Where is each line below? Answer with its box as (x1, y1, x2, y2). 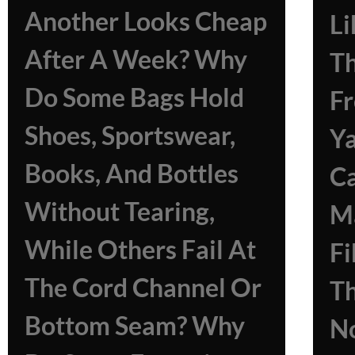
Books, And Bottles (25, 157, 239, 189)
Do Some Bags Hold (25, 81, 244, 113)
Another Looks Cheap (25, 5, 267, 36)
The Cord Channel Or (25, 271, 261, 303)
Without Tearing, (25, 195, 215, 227)
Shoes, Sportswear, (25, 119, 235, 151)
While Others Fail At (25, 233, 256, 265)
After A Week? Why (25, 43, 247, 74)
